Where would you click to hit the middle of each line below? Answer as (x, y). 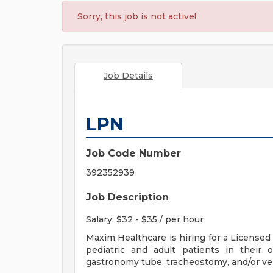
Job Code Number (133, 153)
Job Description (127, 197)
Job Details (128, 76)
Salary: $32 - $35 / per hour (145, 219)
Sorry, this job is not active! (137, 16)
